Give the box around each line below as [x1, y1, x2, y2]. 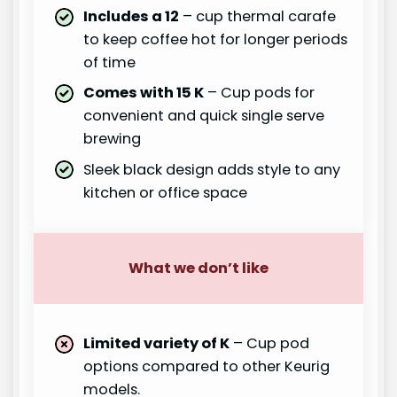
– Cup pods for [204, 82, 315, 104]
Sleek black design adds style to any [83, 159, 341, 180]
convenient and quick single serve [83, 105, 325, 127]
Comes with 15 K [83, 82, 205, 104]
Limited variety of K [83, 333, 230, 354]
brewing [83, 128, 142, 150]
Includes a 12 [83, 6, 180, 27]
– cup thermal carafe [179, 6, 337, 27]
